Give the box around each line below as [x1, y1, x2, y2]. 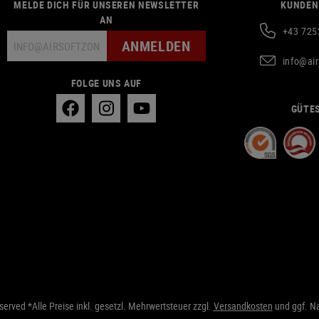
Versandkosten [213, 299, 273, 313]
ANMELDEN [121, 36, 191, 56]
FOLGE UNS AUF [70, 76, 142, 90]
